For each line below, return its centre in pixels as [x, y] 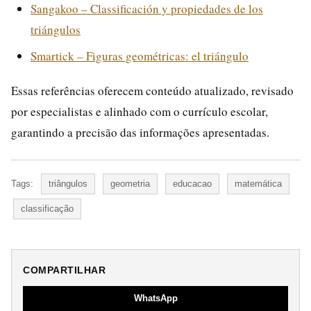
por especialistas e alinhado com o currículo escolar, [140, 111]
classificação [47, 208]
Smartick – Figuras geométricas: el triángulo [140, 56]
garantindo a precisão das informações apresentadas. [140, 132]
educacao [192, 183]
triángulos [56, 29]
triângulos [68, 183]
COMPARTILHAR [64, 270]
